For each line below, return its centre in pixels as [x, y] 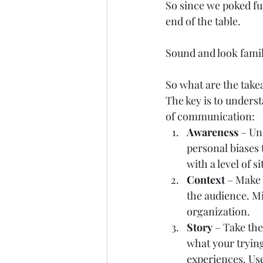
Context [206, 180]
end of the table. [205, 21]
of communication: [213, 116]
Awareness [214, 132]
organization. [222, 211]
